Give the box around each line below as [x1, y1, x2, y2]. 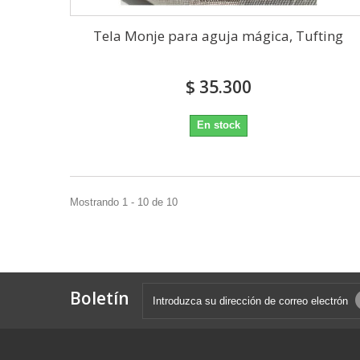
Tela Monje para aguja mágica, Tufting [93, 27, 344, 46]
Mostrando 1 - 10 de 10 [70, 196, 178, 209]
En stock [196, 119, 240, 132]
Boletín [70, 287, 129, 310]
